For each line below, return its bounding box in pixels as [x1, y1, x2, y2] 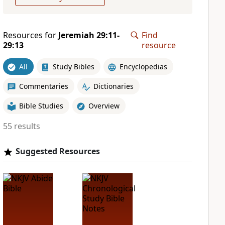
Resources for [3, 30, 58, 41]
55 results [3, 121, 40, 132]
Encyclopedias [119, 61, 167, 71]
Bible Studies [19, 100, 63, 110]
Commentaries [19, 81, 68, 91]
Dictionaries [93, 81, 134, 91]
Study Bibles [52, 61, 94, 71]
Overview [88, 100, 120, 110]
